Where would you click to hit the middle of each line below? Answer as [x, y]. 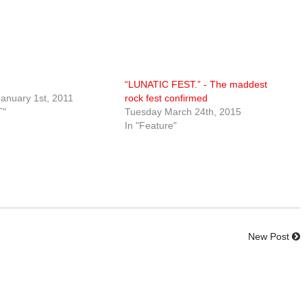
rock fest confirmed [166, 98]
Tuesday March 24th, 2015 [183, 112]
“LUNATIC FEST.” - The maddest [196, 85]
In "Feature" [150, 126]
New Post [269, 237]
